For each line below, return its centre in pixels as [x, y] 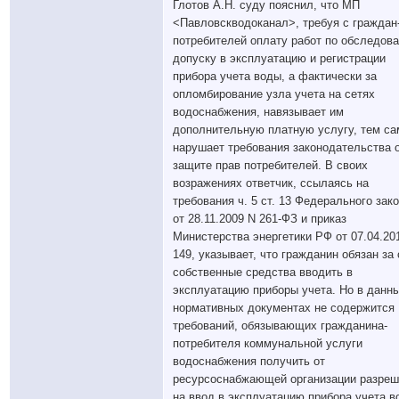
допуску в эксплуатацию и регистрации [279, 58]
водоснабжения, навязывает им [258, 112]
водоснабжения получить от [249, 361]
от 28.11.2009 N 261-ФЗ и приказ [260, 219]
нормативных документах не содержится [284, 308]
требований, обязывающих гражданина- [280, 326]
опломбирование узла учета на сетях [274, 94]
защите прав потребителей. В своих [270, 165]
